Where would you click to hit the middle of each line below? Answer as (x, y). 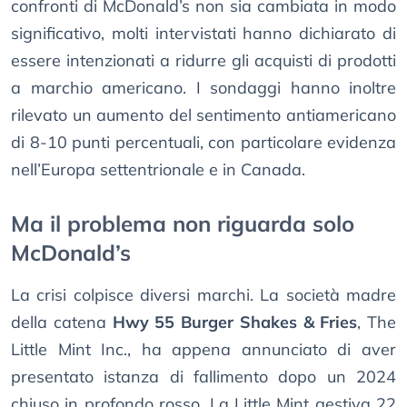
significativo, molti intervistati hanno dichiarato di (203, 34)
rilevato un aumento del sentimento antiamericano (203, 115)
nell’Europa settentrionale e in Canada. (158, 170)
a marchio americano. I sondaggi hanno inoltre (203, 88)
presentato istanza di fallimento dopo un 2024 (203, 377)
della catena (62, 323)
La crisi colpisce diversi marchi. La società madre (203, 295)
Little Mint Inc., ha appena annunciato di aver (203, 350)
